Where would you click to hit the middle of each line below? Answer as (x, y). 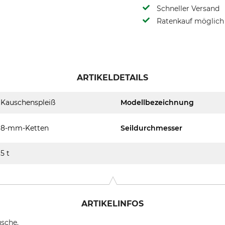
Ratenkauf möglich (190, 21)
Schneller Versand (188, 9)
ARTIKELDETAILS (113, 78)
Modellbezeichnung (157, 102)
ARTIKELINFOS (113, 204)
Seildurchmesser (151, 128)
